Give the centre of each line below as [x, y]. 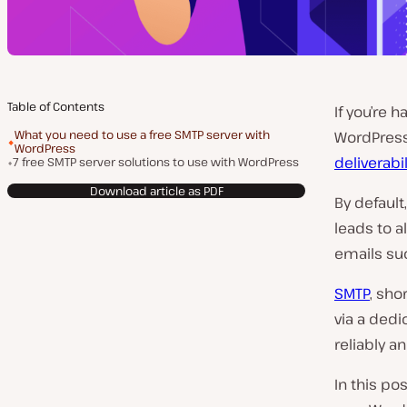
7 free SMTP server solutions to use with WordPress [156, 162]
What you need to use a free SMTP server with [142, 134]
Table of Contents [56, 106]
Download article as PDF [156, 190]
